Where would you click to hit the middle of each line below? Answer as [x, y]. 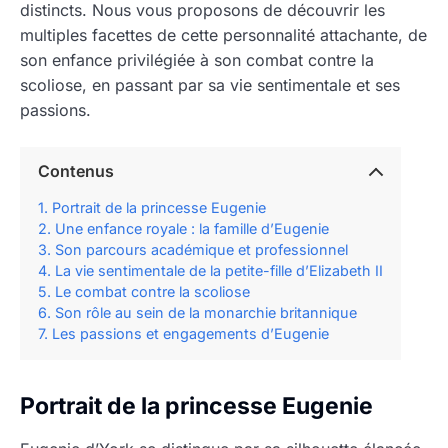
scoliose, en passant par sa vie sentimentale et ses [210, 84]
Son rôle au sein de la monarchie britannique [206, 312]
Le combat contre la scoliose [152, 291]
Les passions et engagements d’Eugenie [190, 333]
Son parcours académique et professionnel [201, 249]
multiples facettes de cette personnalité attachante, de [223, 34]
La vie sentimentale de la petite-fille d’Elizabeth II [219, 270]
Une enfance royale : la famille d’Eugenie [192, 228]
